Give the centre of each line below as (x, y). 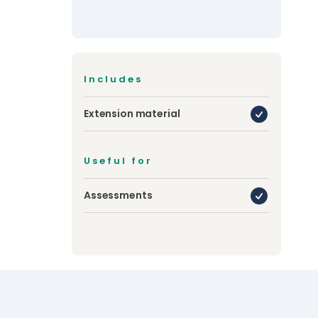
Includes (113, 79)
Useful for (118, 161)
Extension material (132, 114)
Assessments (118, 195)
